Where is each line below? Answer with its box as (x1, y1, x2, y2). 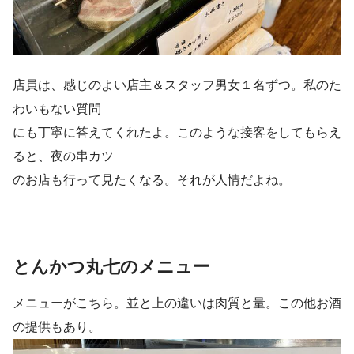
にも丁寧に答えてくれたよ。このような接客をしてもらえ (13, 125, 341, 139)
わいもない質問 (13, 101, 101, 115)
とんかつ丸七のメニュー (13, 256, 210, 277)
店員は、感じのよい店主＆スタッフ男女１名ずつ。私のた (13, 77, 341, 92)
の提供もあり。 (13, 320, 101, 334)
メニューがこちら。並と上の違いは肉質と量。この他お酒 (13, 296, 341, 311)
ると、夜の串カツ (13, 149, 114, 163)
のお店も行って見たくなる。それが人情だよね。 (13, 172, 291, 186)
